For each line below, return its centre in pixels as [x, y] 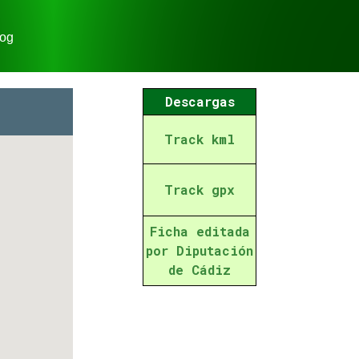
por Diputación [200, 250]
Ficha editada [200, 231]
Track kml [200, 139]
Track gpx [200, 190]
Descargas [200, 101]
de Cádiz [200, 270]
